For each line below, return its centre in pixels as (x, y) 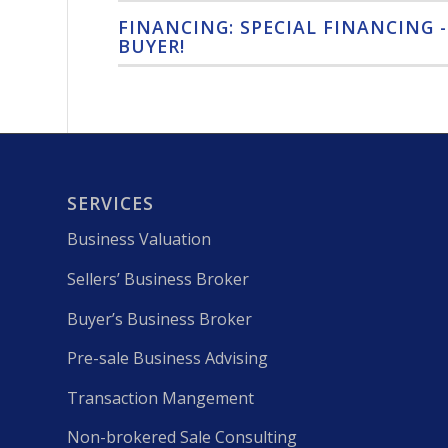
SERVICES (110, 202)
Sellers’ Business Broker (158, 279)
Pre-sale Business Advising (167, 358)
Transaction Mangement (160, 397)
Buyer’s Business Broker (159, 318)
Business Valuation (139, 239)
